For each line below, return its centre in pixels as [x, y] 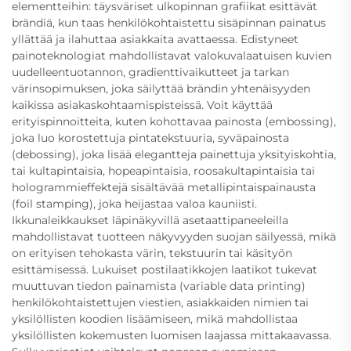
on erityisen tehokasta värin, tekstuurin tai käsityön [152, 253]
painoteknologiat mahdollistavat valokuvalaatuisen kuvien [172, 55]
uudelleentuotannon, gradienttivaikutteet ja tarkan [150, 72]
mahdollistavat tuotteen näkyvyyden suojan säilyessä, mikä [174, 236]
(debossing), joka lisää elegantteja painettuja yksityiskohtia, [174, 154]
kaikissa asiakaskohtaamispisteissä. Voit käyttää [142, 105]
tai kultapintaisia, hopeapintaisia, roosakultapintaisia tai [163, 170]
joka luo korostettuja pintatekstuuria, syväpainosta [150, 138]
